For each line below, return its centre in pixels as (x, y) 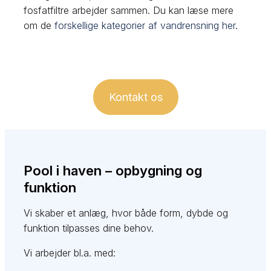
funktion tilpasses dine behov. (89, 228)
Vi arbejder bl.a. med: (70, 253)
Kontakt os (135, 97)
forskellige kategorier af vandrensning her (145, 25)
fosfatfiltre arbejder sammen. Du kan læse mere (129, 10)
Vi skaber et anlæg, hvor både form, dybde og (126, 213)
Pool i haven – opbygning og (113, 171)
